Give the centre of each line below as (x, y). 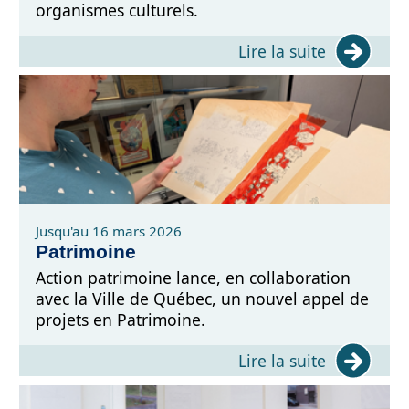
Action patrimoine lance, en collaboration (194, 277)
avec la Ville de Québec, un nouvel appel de (203, 298)
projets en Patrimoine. (121, 319)
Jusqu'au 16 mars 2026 (109, 231)
